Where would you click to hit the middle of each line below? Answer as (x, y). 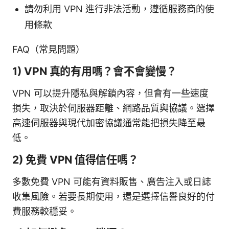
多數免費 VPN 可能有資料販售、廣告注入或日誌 (112, 181)
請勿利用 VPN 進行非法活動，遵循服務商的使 (119, 9)
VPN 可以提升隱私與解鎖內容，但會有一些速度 (110, 93)
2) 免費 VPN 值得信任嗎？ (75, 159)
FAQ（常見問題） (49, 49)
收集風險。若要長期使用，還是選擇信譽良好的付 (113, 196)
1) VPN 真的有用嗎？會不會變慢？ (95, 71)
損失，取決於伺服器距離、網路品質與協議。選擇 (113, 108)
